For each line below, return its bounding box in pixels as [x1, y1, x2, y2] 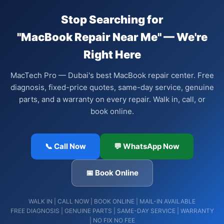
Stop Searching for [60, 13, 163, 26]
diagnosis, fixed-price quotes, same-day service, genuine [10, 82, 214, 92]
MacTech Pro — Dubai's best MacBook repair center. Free [10, 70, 214, 80]
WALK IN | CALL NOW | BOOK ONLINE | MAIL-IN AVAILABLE [28, 197, 195, 205]
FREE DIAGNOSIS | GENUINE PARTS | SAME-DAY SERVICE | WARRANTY [10, 207, 214, 214]
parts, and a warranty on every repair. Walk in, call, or [18, 94, 205, 104]
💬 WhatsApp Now [113, 141, 179, 151]
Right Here [83, 48, 141, 61]
